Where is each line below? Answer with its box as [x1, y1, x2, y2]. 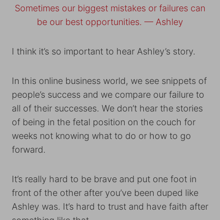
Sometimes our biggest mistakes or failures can [15, 3, 205, 13]
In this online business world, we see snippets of [12, 76, 207, 86]
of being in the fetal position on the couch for [12, 117, 195, 127]
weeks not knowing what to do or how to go [12, 131, 191, 141]
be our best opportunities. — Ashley [37, 17, 183, 27]
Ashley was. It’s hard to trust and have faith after [12, 201, 208, 212]
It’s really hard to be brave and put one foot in [12, 174, 196, 184]
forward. [12, 144, 48, 155]
